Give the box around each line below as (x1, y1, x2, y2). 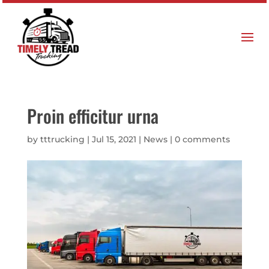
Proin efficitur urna (26, 102, 159, 129)
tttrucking (40, 134, 85, 145)
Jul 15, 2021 (91, 134, 136, 145)
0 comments (174, 134, 230, 145)
